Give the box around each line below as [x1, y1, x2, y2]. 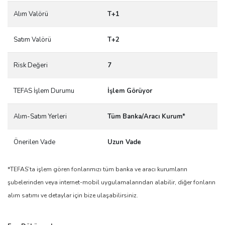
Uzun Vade [107, 138, 141, 147]
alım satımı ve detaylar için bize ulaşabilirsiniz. [8, 191, 138, 200]
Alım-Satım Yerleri [14, 112, 67, 122]
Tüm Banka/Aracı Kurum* [107, 112, 185, 122]
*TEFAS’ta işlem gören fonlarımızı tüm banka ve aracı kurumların [8, 165, 187, 174]
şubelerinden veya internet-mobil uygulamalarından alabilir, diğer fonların [8, 178, 215, 187]
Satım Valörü [14, 35, 51, 45]
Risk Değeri [14, 61, 48, 70]
